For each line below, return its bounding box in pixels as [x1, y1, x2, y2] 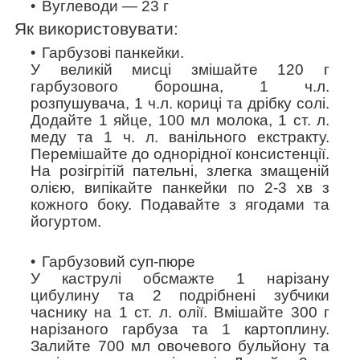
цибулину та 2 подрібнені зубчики [31, 286, 329, 304]
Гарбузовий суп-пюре [42, 252, 195, 270]
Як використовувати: [14, 18, 178, 39]
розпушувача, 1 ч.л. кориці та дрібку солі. [31, 94, 329, 112]
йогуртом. [31, 212, 101, 230]
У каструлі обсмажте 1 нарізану [31, 269, 329, 287]
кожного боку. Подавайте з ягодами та [31, 195, 329, 213]
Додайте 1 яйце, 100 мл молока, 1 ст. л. [31, 111, 329, 129]
